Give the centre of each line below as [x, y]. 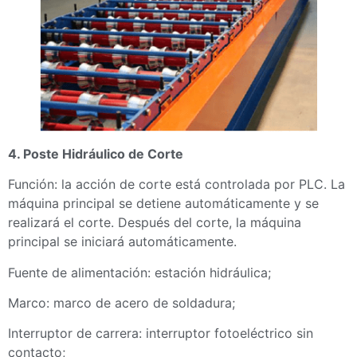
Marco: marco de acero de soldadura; [122, 302]
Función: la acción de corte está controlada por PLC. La [177, 184]
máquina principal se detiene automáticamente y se [163, 204]
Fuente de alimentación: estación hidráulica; [139, 272]
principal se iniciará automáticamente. [122, 242]
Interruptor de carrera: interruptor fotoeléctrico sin [161, 333]
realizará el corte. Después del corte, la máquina [155, 223]
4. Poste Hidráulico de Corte [96, 153]
